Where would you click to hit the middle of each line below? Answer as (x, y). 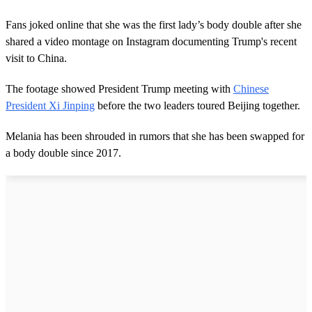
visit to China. (36, 58)
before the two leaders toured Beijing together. (197, 105)
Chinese (251, 88)
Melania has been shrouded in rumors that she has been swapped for (155, 136)
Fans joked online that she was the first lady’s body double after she (154, 24)
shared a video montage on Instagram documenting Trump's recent (151, 41)
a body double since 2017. (63, 153)
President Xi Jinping (50, 105)
